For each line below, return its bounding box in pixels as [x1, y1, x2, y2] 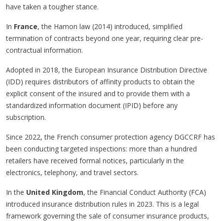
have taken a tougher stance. [6, 1, 99, 11]
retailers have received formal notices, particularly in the [6, 155, 184, 165]
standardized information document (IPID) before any [6, 100, 178, 110]
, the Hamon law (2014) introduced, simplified [37, 21, 183, 31]
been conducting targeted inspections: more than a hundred [6, 144, 197, 153]
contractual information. [6, 45, 83, 55]
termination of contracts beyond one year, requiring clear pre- [6, 33, 203, 43]
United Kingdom [26, 187, 83, 197]
